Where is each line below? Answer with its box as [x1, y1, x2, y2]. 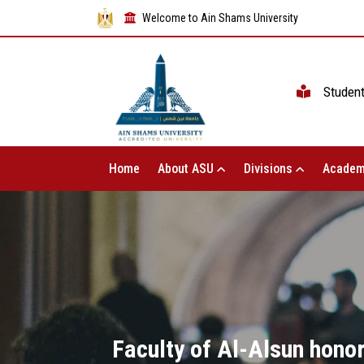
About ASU [157, 161, 217, 177]
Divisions [243, 161, 296, 177]
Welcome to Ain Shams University [142, 11, 298, 24]
